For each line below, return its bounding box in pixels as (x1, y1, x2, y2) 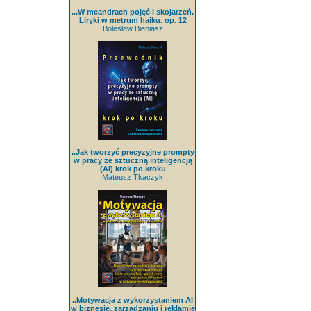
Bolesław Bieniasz (102, 24, 163, 33)
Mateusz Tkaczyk (102, 172, 163, 181)
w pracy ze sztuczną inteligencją (73, 155, 192, 165)
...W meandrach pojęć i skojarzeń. (72, 8, 194, 17)
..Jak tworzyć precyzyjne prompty (71, 147, 194, 156)
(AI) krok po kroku (99, 164, 166, 173)
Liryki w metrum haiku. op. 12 (78, 16, 187, 25)
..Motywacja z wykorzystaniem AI (72, 296, 193, 305)
